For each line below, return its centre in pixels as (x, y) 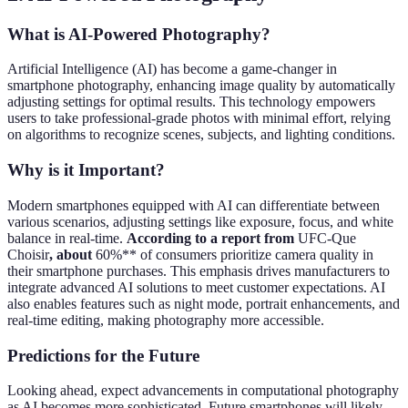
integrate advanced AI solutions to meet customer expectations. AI (196, 287)
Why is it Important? (86, 170)
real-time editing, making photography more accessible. (166, 320)
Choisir (28, 254)
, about (72, 254)
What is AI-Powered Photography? (139, 34)
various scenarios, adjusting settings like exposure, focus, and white (200, 221)
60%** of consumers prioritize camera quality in (235, 254)
